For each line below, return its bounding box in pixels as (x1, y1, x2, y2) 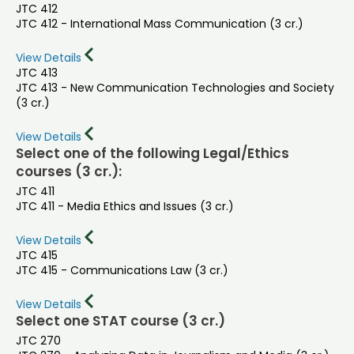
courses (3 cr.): (16, 162, 122, 182)
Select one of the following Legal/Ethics (16, 144, 289, 164)
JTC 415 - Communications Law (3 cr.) (16, 262, 228, 279)
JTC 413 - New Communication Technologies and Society (16, 79, 334, 96)
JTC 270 (16, 333, 61, 349)
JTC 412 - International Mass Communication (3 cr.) (16, 15, 303, 32)
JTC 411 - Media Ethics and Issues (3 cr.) (16, 198, 234, 215)
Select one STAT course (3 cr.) (16, 311, 225, 331)
